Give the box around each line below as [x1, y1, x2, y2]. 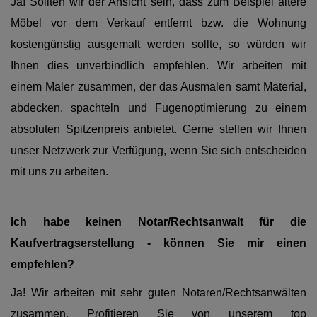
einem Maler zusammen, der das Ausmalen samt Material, [11, 81, 306, 93]
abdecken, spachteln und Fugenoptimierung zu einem [11, 102, 306, 114]
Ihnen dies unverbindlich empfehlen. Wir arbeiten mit [11, 59, 306, 71]
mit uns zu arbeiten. [11, 166, 108, 178]
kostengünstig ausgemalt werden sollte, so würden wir [11, 38, 306, 50]
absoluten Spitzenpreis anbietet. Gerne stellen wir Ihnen [11, 123, 306, 135]
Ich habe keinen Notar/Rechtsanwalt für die [11, 216, 306, 228]
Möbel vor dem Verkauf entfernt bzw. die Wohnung [11, 17, 306, 29]
